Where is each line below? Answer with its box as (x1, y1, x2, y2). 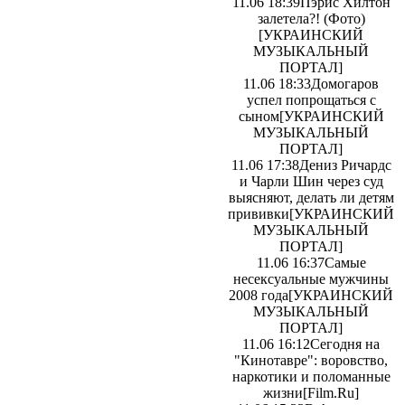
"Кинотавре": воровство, (234, 353, 388, 368)
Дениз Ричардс (298, 157, 391, 173)
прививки (228, 206, 289, 221)
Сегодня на (310, 336, 380, 352)
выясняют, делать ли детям (228, 190, 394, 205)
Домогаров (311, 76, 379, 91)
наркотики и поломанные (231, 369, 391, 384)
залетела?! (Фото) (257, 11, 365, 26)
